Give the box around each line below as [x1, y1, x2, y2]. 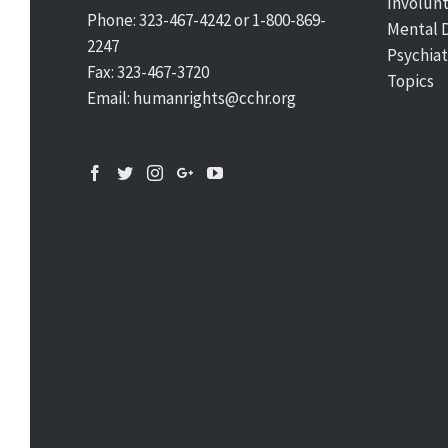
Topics [387, 70, 434, 92]
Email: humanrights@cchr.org [87, 87, 296, 109]
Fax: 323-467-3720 [87, 61, 209, 83]
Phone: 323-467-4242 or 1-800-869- [87, 9, 326, 31]
